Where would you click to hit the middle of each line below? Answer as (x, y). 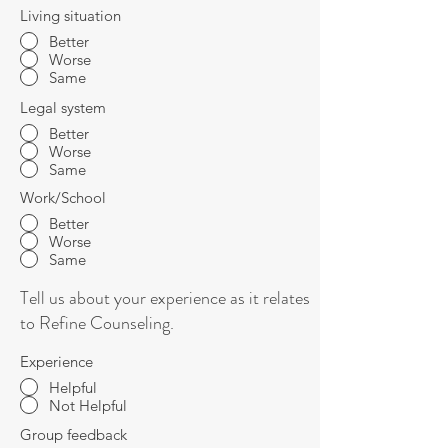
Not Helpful (88, 405)
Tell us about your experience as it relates (165, 298)
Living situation (70, 15)
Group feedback (73, 434)
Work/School (63, 197)
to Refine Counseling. (97, 323)
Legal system (63, 107)
